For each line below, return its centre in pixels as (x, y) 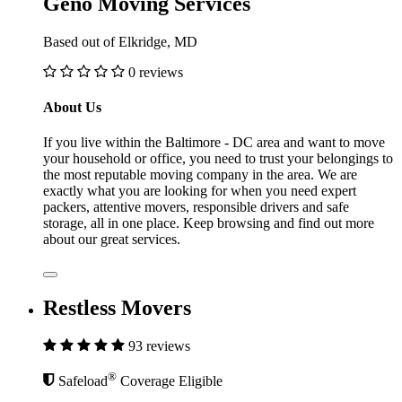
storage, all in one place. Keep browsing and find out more (209, 223)
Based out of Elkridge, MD (120, 41)
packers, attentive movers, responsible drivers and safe (196, 207)
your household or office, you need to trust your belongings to (218, 159)
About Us (72, 108)
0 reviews (156, 72)
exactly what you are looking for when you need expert (200, 191)
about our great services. (112, 240)
